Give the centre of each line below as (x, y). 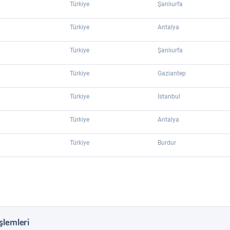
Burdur (167, 143)
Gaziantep (172, 73)
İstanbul (169, 97)
